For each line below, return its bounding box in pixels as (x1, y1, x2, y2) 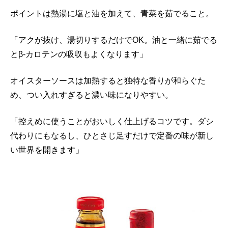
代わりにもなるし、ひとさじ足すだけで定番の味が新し (10, 131, 214, 140)
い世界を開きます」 (10, 146, 83, 154)
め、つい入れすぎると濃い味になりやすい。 (10, 91, 173, 99)
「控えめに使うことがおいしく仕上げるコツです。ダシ (10, 117, 214, 126)
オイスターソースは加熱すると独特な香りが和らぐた (10, 76, 206, 85)
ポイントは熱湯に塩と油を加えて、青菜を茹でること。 (10, 9, 214, 18)
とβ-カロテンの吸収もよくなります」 (10, 50, 148, 59)
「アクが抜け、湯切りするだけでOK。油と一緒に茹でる (10, 36, 217, 44)
